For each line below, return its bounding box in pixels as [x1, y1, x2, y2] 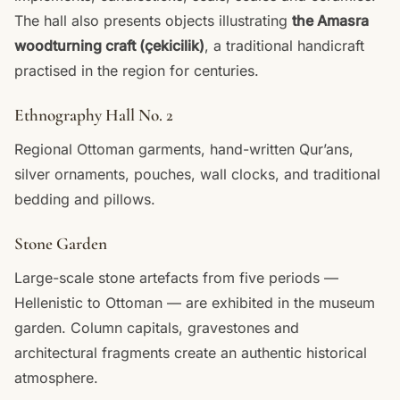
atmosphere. [14, 368, 98, 387]
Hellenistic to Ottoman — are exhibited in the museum [14, 293, 375, 312]
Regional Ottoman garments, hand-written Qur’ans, [14, 139, 354, 158]
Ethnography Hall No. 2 [14, 104, 173, 126]
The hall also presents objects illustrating [14, 11, 292, 29]
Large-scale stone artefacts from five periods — [14, 268, 338, 287]
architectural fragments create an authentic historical [14, 343, 367, 362]
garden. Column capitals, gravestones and [14, 318, 299, 337]
